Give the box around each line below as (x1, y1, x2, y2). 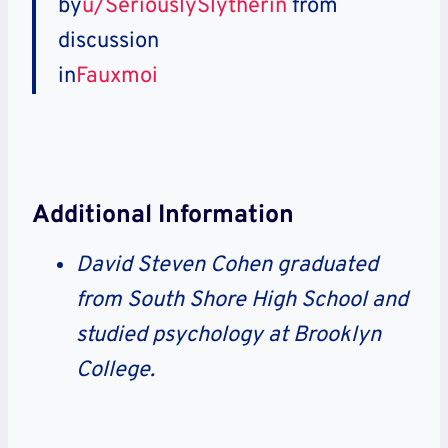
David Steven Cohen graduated (76, 251, 378, 279)
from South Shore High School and (76, 286, 408, 314)
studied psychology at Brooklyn (76, 321, 381, 349)
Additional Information (32, 200, 294, 233)
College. (76, 356, 155, 384)
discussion (58, 27, 159, 55)
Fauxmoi (76, 62, 158, 90)
